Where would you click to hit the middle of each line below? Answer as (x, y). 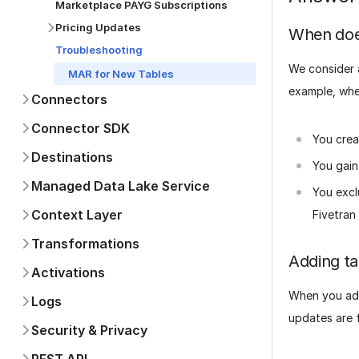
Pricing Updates (98, 27)
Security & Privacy (89, 330)
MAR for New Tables (121, 74)
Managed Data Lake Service (121, 186)
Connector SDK (81, 128)
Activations (68, 272)
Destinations (72, 157)
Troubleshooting (99, 50)
